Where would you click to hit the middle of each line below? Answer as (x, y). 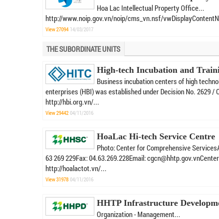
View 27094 (57, 29)
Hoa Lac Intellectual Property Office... (151, 8)
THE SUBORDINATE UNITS (83, 49)
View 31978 (57, 179)
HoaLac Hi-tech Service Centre (156, 136)
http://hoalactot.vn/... (76, 168)
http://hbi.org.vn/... (72, 102)
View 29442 (57, 113)
